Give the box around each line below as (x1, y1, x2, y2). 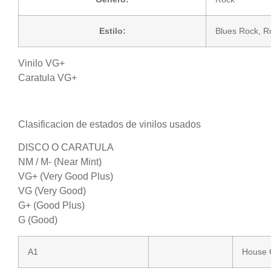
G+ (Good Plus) (18, 200, 85, 211)
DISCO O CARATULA (18, 142, 114, 152)
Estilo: (99, 25, 126, 36)
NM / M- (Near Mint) (18, 156, 102, 167)
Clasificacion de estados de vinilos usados (18, 119, 201, 129)
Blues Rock (215, 25, 258, 36)
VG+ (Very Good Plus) (18, 171, 113, 181)
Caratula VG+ (18, 72, 77, 83)
